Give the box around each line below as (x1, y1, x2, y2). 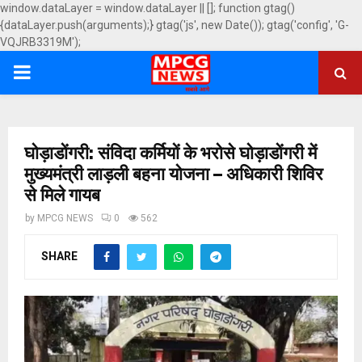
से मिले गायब (24, 184, 100, 206)
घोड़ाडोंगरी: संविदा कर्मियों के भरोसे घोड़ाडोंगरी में (24, 142, 317, 164)
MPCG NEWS (37, 213, 93, 224)
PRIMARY (12, 61, 95, 83)
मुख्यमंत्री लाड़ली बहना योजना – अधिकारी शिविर (24, 163, 323, 185)
